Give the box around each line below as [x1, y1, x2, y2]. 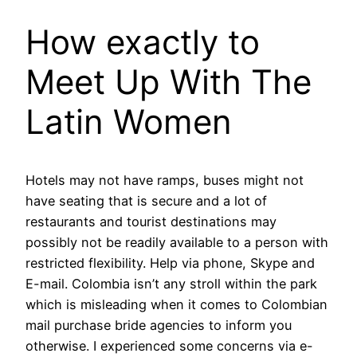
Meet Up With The [25, 61, 312, 103]
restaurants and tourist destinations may [25, 214, 277, 230]
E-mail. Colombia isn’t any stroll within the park [25, 276, 317, 292]
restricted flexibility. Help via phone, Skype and [25, 255, 315, 272]
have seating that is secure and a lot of [25, 193, 267, 210]
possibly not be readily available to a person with [25, 234, 328, 251]
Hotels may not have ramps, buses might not [25, 172, 304, 189]
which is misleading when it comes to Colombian [25, 296, 328, 313]
